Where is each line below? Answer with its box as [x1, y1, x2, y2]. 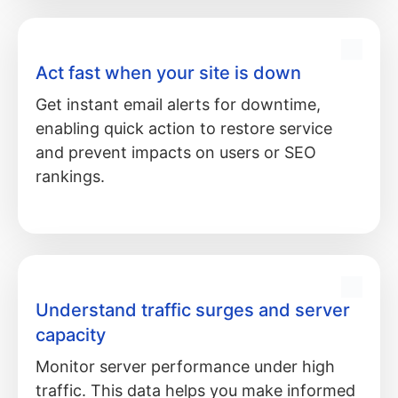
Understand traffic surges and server [36, 298, 350, 321]
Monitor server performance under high [36, 356, 335, 376]
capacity [36, 323, 106, 346]
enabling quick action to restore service [36, 118, 332, 138]
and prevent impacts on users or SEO [36, 142, 316, 162]
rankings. [36, 166, 105, 186]
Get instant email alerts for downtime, [36, 94, 321, 114]
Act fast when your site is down [36, 61, 301, 84]
